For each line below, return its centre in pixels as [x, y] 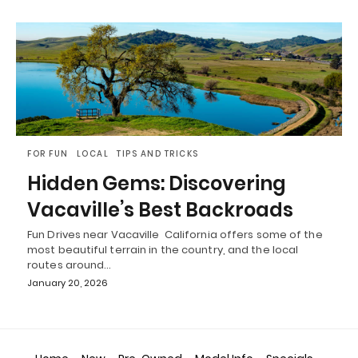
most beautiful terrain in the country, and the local [163, 250]
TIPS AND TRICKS [158, 154]
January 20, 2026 [68, 283]
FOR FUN [48, 154]
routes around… [70, 265]
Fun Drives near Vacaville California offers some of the [175, 235]
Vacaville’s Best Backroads [160, 210]
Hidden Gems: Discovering [157, 184]
